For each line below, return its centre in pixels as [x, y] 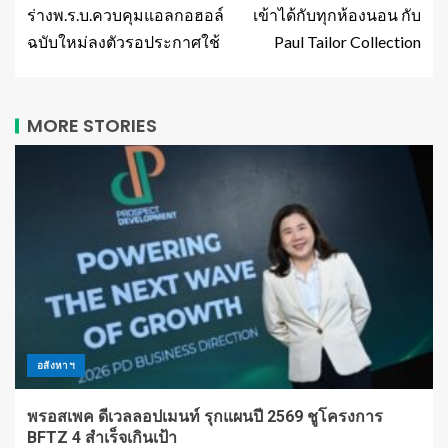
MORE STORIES [92, 126]
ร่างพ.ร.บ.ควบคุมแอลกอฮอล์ [125, 15]
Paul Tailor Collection [347, 42]
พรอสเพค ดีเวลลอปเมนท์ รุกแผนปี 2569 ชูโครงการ [205, 417]
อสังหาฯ [56, 365]
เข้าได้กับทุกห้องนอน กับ [337, 15]
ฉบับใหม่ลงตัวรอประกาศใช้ [123, 42]
